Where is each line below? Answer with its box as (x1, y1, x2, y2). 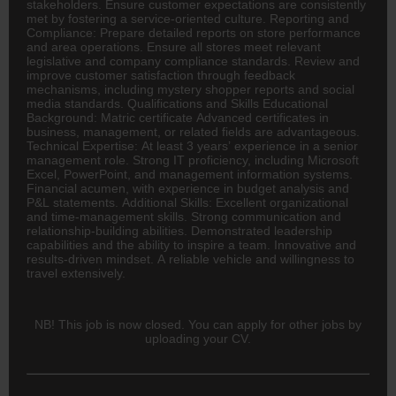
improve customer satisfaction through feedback (27, 67, 295, 82)
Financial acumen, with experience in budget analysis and (27, 180, 349, 195)
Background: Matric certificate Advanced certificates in (27, 110, 329, 125)
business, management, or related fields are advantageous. (27, 124, 360, 139)
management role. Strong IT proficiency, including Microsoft (27, 152, 359, 167)
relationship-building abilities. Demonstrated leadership (27, 223, 332, 238)
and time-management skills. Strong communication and (27, 209, 341, 224)
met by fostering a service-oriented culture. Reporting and (27, 11, 349, 26)
